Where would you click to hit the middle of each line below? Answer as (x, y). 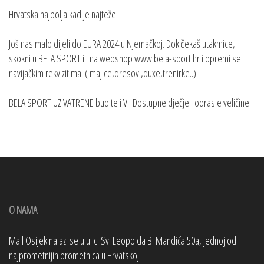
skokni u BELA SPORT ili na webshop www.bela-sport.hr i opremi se (125, 59)
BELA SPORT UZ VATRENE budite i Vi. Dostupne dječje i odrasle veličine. (130, 103)
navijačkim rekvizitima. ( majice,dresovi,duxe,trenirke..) (104, 73)
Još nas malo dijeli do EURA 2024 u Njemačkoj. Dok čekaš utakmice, (122, 44)
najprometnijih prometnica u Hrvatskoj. (75, 255)
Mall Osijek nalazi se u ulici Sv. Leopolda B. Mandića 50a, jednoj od (123, 241)
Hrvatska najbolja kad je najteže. (65, 14)
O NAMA (23, 210)
